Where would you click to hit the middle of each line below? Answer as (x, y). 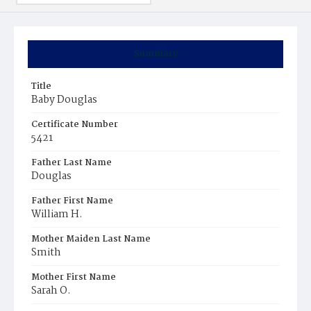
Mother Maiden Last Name (91, 239)
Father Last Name (72, 163)
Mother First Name (74, 277)
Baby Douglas (64, 100)
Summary (155, 54)
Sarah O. (51, 291)
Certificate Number (75, 125)
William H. (57, 215)
